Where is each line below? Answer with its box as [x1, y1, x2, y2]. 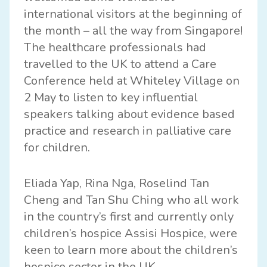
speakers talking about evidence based [24, 106, 235, 123]
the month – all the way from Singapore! [24, 23, 243, 39]
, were [204, 225, 237, 242]
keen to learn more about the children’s [24, 242, 238, 259]
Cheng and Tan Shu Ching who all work [24, 192, 239, 209]
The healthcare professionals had [24, 39, 206, 56]
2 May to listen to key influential [24, 89, 198, 106]
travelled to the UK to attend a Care [24, 56, 216, 73]
